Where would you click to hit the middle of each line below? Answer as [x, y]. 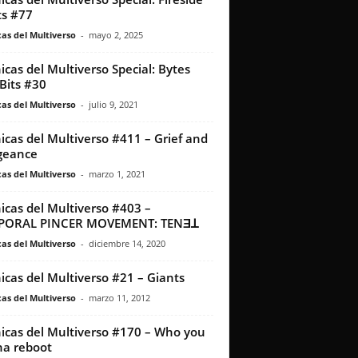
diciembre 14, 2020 [127, 244]
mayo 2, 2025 [115, 35]
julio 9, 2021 [113, 105]
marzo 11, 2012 [119, 298]
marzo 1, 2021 [117, 174]
